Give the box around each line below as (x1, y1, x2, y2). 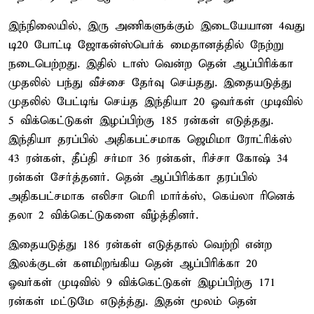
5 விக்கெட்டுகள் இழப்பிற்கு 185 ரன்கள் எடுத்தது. (8, 113, 273, 128)
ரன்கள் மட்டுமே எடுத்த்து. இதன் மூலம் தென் (8, 294, 257, 309)
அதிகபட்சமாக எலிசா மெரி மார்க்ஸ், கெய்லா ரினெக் (8, 189, 295, 204)
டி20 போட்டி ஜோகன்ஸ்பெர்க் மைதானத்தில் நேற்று (8, 37, 284, 53)
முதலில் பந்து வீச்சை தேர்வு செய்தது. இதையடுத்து (8, 75, 292, 90)
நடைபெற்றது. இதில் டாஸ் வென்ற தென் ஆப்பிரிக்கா (8, 56, 293, 71)
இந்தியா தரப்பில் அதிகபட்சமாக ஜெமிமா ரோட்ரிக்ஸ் (8, 132, 292, 147)
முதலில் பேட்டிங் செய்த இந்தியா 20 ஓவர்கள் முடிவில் (8, 94, 303, 109)
